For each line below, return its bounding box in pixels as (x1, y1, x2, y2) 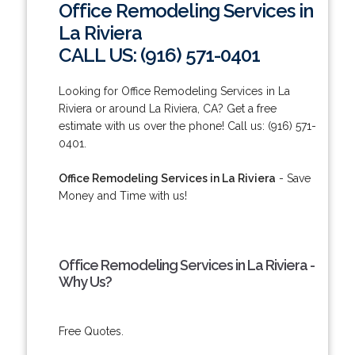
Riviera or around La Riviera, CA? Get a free (58, 101, 277, 115)
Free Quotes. (58, 324, 124, 338)
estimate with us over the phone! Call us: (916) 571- (58, 119, 316, 132)
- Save (275, 171, 311, 185)
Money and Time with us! (58, 189, 187, 202)
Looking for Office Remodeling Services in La (58, 84, 290, 97)
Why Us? (58, 273, 112, 290)
